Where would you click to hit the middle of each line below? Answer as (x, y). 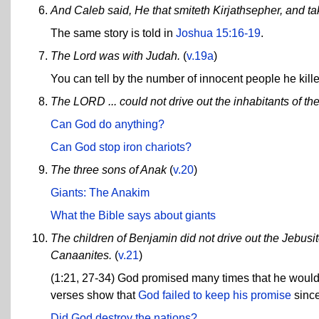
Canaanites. (81, 255)
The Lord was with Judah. (115, 56)
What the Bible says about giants (133, 215)
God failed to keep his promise (215, 295)
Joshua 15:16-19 (218, 33)
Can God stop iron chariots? (121, 147)
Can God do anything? (108, 124)
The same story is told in (113, 33)
